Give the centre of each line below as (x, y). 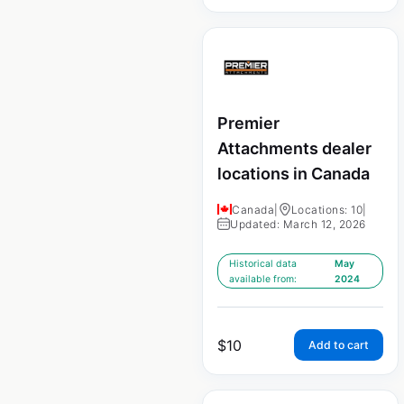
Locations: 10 (326, 209)
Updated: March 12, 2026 (298, 224)
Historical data (263, 263)
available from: (263, 279)
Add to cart (338, 344)
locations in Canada (294, 174)
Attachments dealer (294, 149)
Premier (248, 124)
